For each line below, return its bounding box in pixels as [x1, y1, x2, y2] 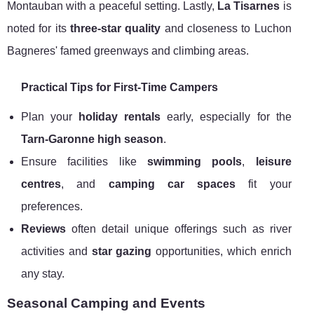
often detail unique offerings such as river [66, 223, 292, 235]
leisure [255, 156, 292, 168]
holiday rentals [78, 111, 161, 123]
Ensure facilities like [21, 156, 147, 168]
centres [21, 178, 61, 191]
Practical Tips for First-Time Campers [21, 81, 218, 94]
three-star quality [69, 22, 161, 35]
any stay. [21, 268, 64, 280]
